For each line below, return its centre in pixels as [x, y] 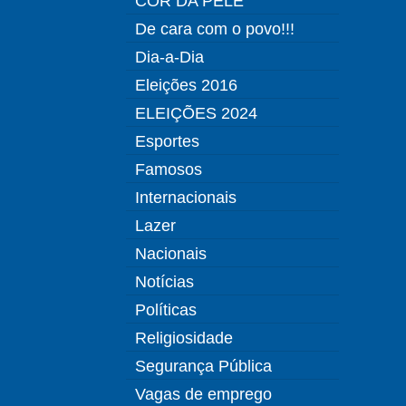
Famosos [169, 169]
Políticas [166, 310]
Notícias [164, 282]
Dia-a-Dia [169, 57]
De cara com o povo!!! [215, 29]
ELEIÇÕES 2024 [196, 113]
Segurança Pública [203, 366]
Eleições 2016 [186, 85]
